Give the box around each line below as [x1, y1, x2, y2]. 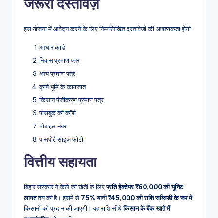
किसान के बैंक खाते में [123, 204, 170, 213]
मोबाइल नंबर [39, 122, 67, 130]
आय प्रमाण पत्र [39, 69, 75, 77]
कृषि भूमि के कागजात [39, 83, 86, 91]
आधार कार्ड [39, 43, 65, 51]
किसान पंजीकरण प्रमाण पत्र [39, 96, 104, 104]
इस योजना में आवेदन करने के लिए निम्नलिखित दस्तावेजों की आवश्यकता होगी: [24, 24, 192, 33]
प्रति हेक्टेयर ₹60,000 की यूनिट [106, 183, 183, 191]
